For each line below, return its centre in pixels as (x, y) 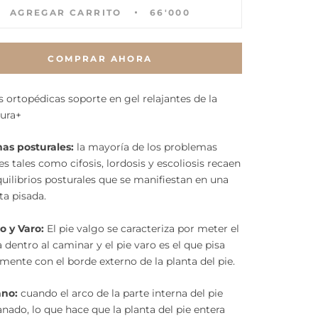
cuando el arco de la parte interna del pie (122, 294)
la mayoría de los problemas (146, 147)
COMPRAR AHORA (100, 59)
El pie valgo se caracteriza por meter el (143, 228)
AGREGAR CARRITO (66, 12)
